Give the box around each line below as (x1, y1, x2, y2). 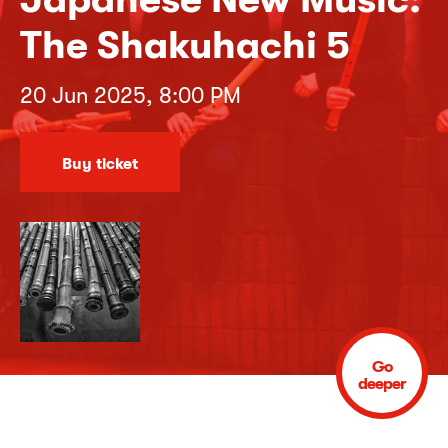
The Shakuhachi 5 (20, 20, 350, 67)
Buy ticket (62, 153, 138, 173)
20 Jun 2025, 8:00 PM (20, 81, 241, 108)
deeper (358, 373, 406, 393)
